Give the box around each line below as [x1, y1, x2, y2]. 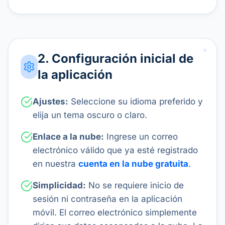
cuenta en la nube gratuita [78, 159, 188, 169]
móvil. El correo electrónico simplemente [33, 207, 197, 217]
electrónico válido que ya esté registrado [33, 145, 198, 155]
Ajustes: [33, 96, 68, 106]
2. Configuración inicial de [38, 51, 194, 66]
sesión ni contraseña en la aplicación [33, 194, 182, 204]
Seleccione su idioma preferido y [71, 96, 203, 106]
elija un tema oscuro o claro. [33, 110, 147, 120]
